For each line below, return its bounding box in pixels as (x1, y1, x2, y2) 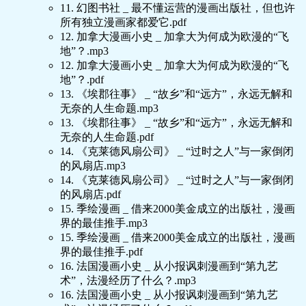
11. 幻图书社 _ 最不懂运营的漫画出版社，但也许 (60, 2, 295, 14)
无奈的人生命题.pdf (60, 131, 154, 143)
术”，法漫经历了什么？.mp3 (60, 275, 196, 287)
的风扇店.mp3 (60, 160, 126, 172)
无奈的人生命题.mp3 (60, 102, 158, 115)
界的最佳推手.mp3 (60, 217, 148, 229)
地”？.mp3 (60, 45, 109, 57)
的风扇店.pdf (60, 189, 121, 201)
